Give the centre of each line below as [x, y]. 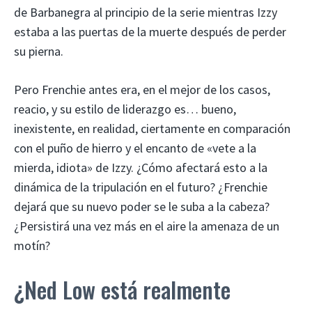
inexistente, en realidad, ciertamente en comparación [152, 128]
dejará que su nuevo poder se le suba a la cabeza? [142, 206]
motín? [32, 245]
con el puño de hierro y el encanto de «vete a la [135, 148]
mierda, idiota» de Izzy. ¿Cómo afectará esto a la [141, 167]
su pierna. [39, 51]
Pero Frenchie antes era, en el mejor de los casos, [142, 89]
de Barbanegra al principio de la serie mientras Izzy [146, 12]
